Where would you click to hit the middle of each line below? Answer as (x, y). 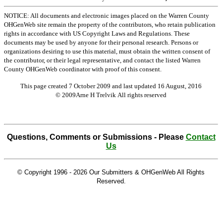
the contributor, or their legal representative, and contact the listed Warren (102, 60)
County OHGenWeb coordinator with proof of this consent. (83, 69)
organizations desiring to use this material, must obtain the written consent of (107, 51)
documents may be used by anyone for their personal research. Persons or (101, 42)
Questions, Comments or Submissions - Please (96, 137)
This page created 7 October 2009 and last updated (89, 86)
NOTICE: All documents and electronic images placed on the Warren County (107, 16)
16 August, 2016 (180, 86)
